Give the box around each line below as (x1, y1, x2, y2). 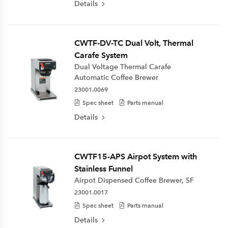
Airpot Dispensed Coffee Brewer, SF (74, 176, 194, 185)
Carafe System (74, 50, 128, 60)
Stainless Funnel (74, 164, 133, 174)
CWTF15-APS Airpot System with (74, 152, 197, 161)
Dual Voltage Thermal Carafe (74, 63, 171, 71)
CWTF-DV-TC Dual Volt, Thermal (74, 38, 193, 48)
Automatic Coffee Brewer (74, 73, 158, 82)
